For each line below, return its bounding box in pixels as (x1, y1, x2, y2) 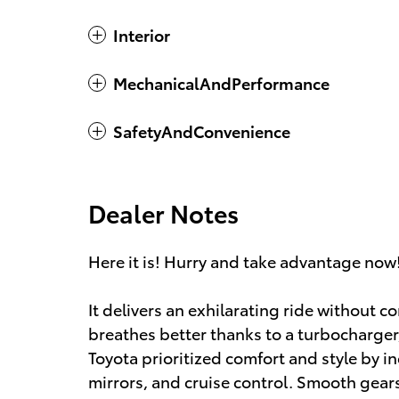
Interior (113, 23, 170, 45)
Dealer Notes (88, 195, 239, 230)
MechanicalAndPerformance (113, 71, 330, 94)
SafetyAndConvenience (113, 119, 290, 142)
